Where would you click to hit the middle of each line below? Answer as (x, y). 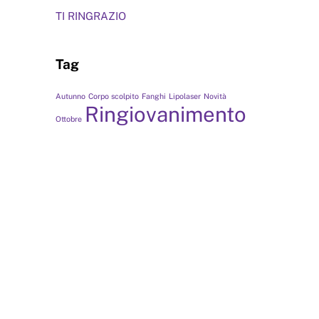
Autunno (70, 96)
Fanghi (153, 96)
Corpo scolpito (113, 96)
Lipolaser (184, 96)
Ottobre (68, 119)
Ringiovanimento (165, 115)
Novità (215, 96)
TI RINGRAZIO (90, 16)
